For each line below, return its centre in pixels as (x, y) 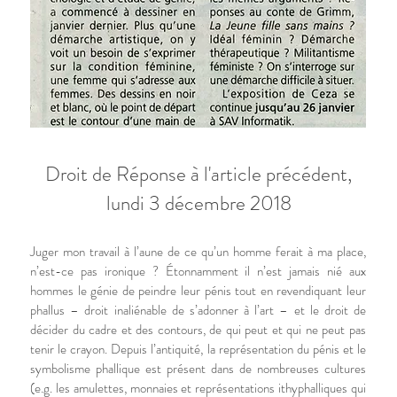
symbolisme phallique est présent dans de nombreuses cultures (198, 369)
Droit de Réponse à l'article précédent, (198, 174)
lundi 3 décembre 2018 (198, 203)
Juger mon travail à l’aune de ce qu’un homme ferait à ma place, (198, 252)
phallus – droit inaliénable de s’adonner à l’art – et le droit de (198, 310)
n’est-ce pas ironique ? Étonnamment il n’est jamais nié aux (198, 271)
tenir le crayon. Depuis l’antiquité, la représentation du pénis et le (198, 349)
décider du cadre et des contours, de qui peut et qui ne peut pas (198, 330)
